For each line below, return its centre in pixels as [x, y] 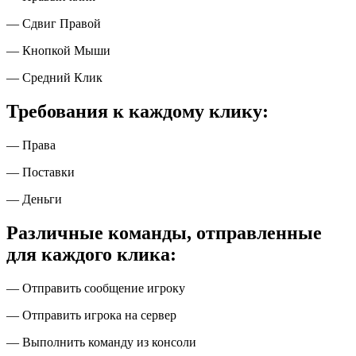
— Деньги [36, 199]
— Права [33, 145]
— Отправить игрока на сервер [93, 315]
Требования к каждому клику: [137, 112]
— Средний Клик [54, 78]
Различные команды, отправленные [164, 232]
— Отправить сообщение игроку [97, 288]
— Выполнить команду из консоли [103, 342]
